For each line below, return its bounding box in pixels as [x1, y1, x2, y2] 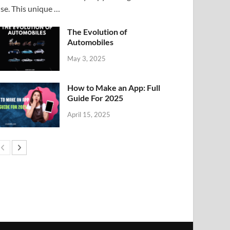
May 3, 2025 [67, 54, 106, 63]
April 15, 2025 [67, 110, 111, 119]
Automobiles [67, 37, 114, 47]
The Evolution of [67, 27, 128, 37]
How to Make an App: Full [67, 83, 161, 93]
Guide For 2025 [67, 93, 124, 103]
